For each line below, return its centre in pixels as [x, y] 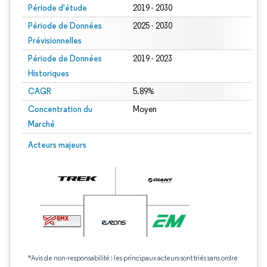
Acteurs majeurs [57, 145]
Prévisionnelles [55, 41]
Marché [41, 124]
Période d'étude [58, 8]
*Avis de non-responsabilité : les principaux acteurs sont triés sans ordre [133, 258]
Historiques [49, 73]
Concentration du [60, 109]
